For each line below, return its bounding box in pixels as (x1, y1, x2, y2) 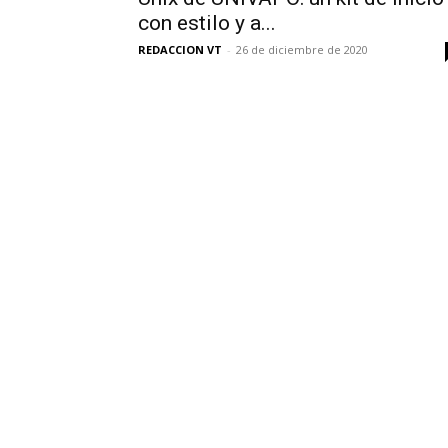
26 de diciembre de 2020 (236, 42, 368, 57)
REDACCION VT (138, 42, 222, 57)
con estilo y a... (138, 11, 276, 35)
